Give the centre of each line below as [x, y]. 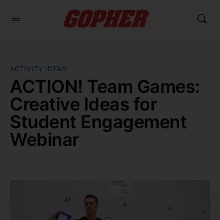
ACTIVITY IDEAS [38, 69]
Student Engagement [98, 122]
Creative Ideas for [83, 104]
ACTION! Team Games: [105, 86]
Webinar [44, 139]
